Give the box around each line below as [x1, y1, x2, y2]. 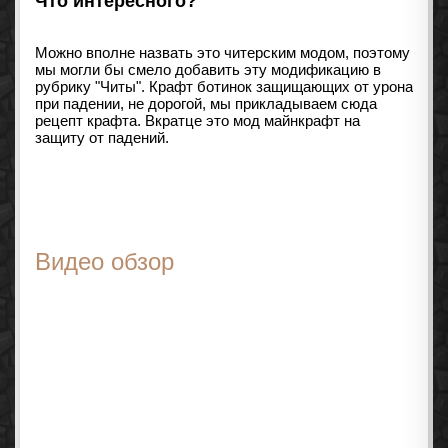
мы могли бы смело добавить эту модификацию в [35, 61, 381, 79]
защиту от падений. [35, 129, 169, 147]
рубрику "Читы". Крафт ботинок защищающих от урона [35, 78, 413, 96]
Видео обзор [35, 248, 174, 276]
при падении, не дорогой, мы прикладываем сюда [35, 95, 377, 113]
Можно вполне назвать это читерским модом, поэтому [35, 44, 410, 62]
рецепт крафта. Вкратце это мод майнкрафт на [35, 112, 360, 130]
